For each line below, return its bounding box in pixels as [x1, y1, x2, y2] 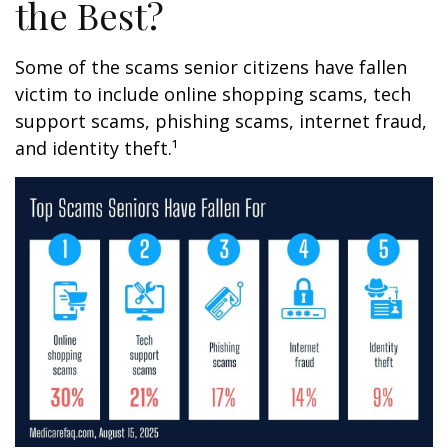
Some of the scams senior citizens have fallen [15, 55, 407, 80]
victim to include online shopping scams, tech [15, 82, 411, 107]
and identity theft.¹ [15, 136, 178, 161]
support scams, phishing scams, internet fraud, [15, 109, 427, 134]
